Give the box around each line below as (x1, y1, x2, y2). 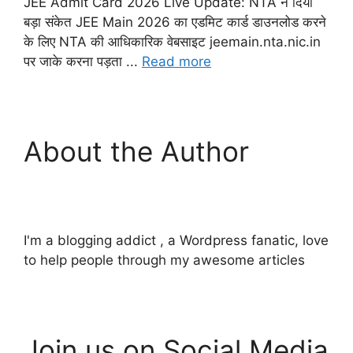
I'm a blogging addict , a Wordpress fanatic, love (24, 232, 329, 248)
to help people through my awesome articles (24, 251, 305, 268)
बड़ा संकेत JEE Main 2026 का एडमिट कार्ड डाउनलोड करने (24, 13, 326, 30)
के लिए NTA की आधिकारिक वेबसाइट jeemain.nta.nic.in (24, 33, 321, 50)
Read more (142, 53, 211, 69)
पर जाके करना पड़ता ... (24, 53, 142, 69)
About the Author (24, 134, 249, 168)
